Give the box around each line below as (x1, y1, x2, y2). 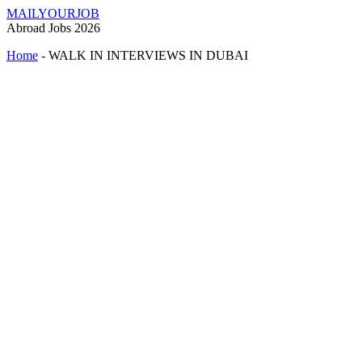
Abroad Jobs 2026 (6, 21, 100, 35)
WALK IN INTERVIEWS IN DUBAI (48, 48, 248, 62)
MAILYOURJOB (6, 6, 99, 20)
